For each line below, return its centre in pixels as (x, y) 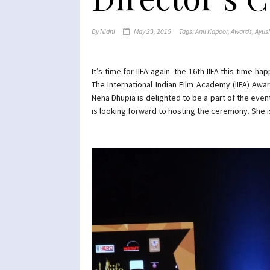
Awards (241, 31)
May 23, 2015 (152, 31)
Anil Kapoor (212, 31)
